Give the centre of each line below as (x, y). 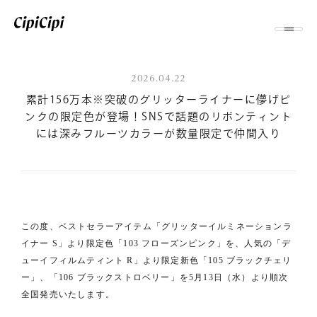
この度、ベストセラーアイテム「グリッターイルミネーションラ (157, 226)
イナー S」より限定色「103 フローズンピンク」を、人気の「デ (156, 243)
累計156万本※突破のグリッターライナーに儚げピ (158, 99)
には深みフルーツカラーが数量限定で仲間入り (158, 133)
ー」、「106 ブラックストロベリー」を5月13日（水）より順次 (155, 277)
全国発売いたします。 (68, 294)
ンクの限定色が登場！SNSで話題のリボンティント (158, 116)
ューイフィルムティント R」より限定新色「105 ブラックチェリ (157, 260)
